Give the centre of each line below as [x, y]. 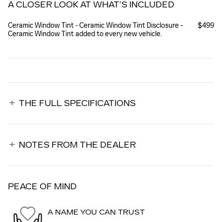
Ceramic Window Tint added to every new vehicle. [85, 34]
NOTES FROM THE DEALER [77, 145]
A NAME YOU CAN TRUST [96, 213]
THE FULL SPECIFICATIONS [77, 103]
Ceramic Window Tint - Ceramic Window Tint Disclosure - [95, 25]
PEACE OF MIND [42, 186]
